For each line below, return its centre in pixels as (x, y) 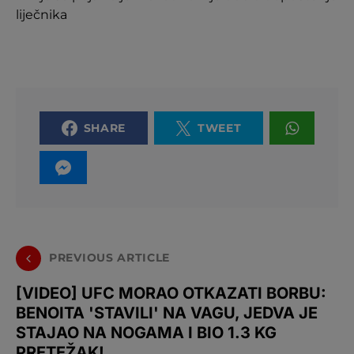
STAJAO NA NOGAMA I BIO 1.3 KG (146, 332)
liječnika (41, 14)
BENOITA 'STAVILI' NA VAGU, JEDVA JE (167, 313)
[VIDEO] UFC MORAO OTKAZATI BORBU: (171, 293)
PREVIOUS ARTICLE (110, 258)
